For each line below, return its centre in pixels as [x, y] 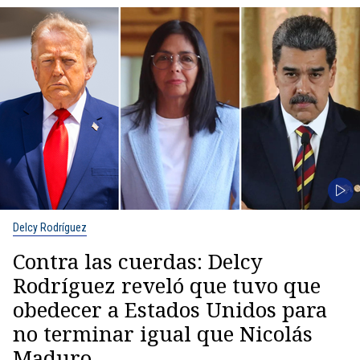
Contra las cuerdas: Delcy [138, 262]
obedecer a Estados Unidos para [170, 310]
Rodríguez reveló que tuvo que [167, 286]
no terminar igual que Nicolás [163, 334]
